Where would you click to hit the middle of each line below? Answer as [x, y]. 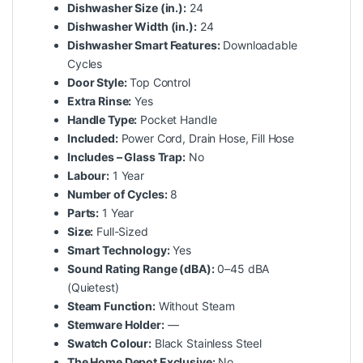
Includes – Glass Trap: [126, 157]
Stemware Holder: [116, 325]
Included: [93, 139]
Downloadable [258, 45]
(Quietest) [93, 288]
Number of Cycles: [117, 194]
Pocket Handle [177, 120]
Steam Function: [111, 306]
